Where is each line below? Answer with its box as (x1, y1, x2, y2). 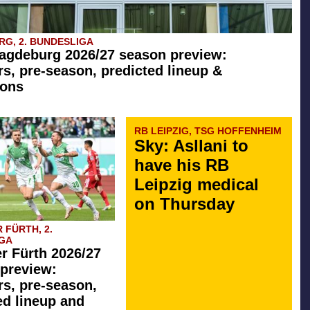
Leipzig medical (134, 175, 259, 194)
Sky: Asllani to (134, 136, 248, 155)
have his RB (134, 156, 229, 174)
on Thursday (134, 194, 235, 213)
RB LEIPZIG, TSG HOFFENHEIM (134, 125, 282, 136)
